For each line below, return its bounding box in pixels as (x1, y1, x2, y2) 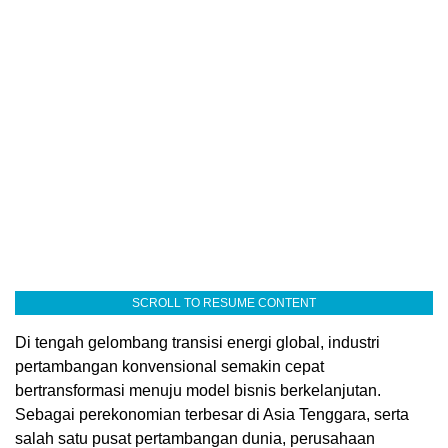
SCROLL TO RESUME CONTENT (132, 295, 316, 310)
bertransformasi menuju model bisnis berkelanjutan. (15, 381, 381, 399)
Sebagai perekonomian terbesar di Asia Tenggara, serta (15, 405, 409, 423)
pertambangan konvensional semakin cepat (15, 357, 324, 375)
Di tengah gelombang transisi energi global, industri (15, 333, 380, 351)
